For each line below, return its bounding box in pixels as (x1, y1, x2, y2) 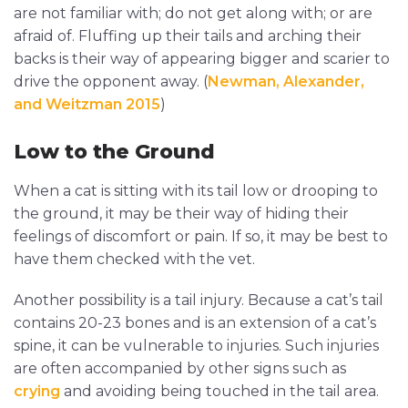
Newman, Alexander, (208, 72, 364, 90)
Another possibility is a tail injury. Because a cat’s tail (14, 291, 383, 309)
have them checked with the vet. (14, 250, 255, 268)
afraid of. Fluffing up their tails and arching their (14, 26, 362, 45)
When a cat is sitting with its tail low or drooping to (14, 181, 378, 199)
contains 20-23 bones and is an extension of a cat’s (14, 313, 376, 331)
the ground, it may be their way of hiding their (14, 204, 349, 222)
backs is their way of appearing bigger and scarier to (14, 49, 390, 67)
